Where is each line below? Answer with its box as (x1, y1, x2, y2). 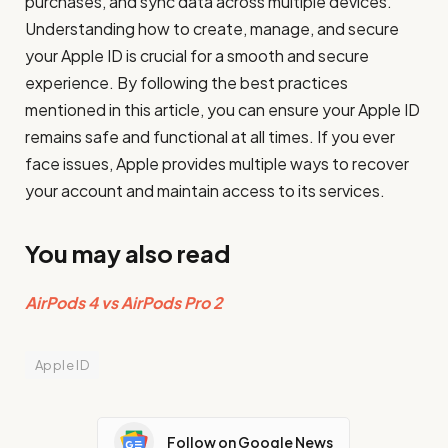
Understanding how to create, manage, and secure (25, 18, 399, 40)
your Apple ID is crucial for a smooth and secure (25, 45, 369, 67)
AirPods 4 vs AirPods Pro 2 (25, 292, 223, 314)
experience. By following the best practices (25, 72, 348, 94)
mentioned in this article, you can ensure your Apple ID (25, 99, 420, 121)
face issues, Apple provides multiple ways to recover (25, 153, 409, 175)
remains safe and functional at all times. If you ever (25, 126, 395, 148)
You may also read (25, 238, 230, 269)
